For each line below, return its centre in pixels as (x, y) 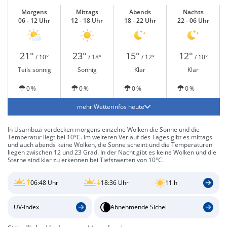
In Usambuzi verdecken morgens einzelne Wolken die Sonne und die (104, 129)
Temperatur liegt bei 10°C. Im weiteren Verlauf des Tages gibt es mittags (110, 137)
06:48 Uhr (44, 183)
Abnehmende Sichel (138, 207)
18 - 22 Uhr (140, 21)
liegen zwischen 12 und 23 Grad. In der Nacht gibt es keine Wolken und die (112, 152)
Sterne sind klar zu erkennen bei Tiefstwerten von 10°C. (86, 160)
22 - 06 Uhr (193, 21)
